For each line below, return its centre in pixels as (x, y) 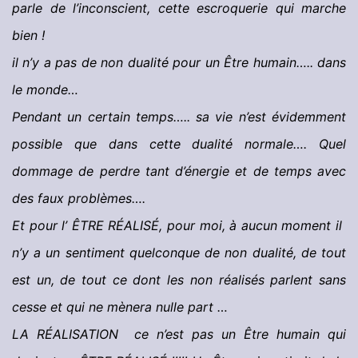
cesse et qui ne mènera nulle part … (120, 307)
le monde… (45, 90)
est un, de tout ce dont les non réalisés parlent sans (179, 280)
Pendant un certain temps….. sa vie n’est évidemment (179, 117)
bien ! (28, 36)
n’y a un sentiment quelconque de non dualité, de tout (179, 253)
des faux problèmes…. (79, 199)
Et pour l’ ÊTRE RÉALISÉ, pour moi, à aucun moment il (179, 226)
